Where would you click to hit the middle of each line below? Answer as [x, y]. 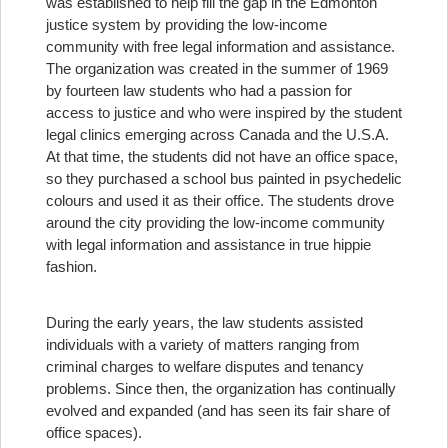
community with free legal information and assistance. [220, 46]
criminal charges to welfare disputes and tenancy [205, 366]
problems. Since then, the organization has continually [221, 388]
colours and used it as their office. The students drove [220, 200]
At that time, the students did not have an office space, [222, 156]
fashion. [71, 266]
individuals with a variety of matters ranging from [203, 344]
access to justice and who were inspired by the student [224, 112]
